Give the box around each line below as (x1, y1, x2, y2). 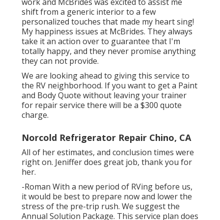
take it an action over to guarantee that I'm (22, 35, 180, 47)
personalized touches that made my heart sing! (22, 16, 194, 27)
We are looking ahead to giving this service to (22, 70, 190, 81)
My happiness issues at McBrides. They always (22, 26, 192, 37)
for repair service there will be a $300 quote (22, 99, 182, 110)
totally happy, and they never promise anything (22, 45, 196, 56)
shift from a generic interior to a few (22, 6, 156, 17)
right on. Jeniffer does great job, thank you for (22, 156, 192, 167)
